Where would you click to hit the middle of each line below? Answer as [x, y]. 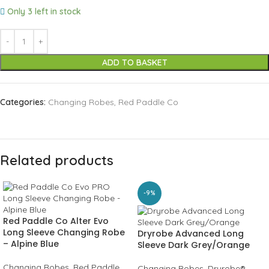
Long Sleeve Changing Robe [64, 233]
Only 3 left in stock [44, 12]
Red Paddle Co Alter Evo [56, 221]
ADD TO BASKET [134, 63]
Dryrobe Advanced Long [191, 234]
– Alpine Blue [31, 244]
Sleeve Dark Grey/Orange [194, 245]
